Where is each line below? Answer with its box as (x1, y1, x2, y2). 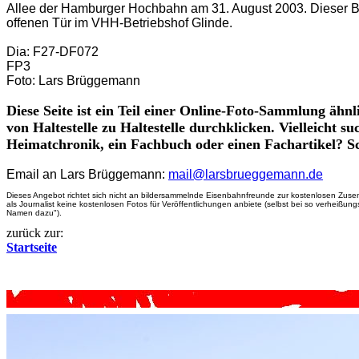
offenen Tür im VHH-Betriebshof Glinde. (6, 16, 232, 30)
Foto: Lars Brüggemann (6, 74, 140, 87)
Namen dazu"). (6, 208, 62, 217)
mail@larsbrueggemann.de (168, 167, 323, 181)
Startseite (6, 240, 57, 254)
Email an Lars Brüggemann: (6, 167, 165, 181)
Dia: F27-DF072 (6, 45, 99, 58)
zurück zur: (6, 226, 63, 240)
